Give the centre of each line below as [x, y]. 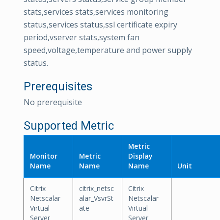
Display [140, 156]
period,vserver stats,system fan [82, 37]
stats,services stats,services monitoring [96, 12]
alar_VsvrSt [96, 198]
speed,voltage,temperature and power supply [108, 50]
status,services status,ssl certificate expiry [100, 25]
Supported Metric [69, 126]
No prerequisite [53, 102]
